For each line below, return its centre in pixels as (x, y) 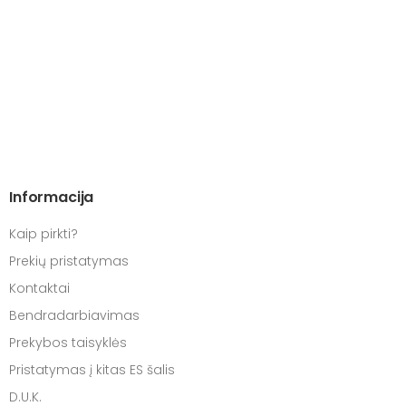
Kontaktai (39, 289)
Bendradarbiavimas (74, 316)
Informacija (52, 198)
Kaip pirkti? (43, 234)
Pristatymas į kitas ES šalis (92, 370)
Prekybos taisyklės (68, 343)
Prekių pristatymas (69, 261)
